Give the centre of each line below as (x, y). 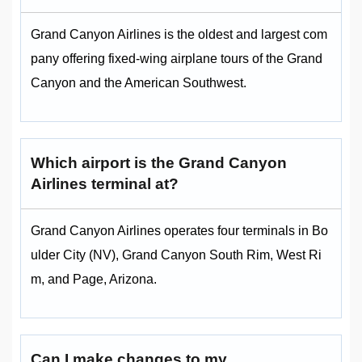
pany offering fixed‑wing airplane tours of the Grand (177, 59)
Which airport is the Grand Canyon (159, 163)
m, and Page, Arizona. (94, 280)
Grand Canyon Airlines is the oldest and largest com (179, 35)
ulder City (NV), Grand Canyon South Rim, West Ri (176, 255)
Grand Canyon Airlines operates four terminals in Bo (179, 231)
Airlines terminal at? (105, 184)
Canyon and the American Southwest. (139, 83)
